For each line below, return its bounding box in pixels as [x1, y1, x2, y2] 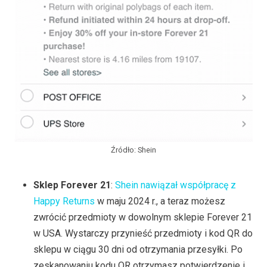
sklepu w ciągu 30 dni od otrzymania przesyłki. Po [33, 243, 243, 255]
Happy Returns [33, 195, 95, 207]
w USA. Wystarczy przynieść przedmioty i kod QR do [33, 227, 253, 239]
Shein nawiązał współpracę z [115, 179, 236, 191]
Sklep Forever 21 [33, 179, 111, 191]
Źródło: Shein [111, 145, 156, 154]
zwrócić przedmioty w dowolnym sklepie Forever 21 [33, 211, 252, 223]
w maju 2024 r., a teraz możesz [95, 195, 225, 207]
